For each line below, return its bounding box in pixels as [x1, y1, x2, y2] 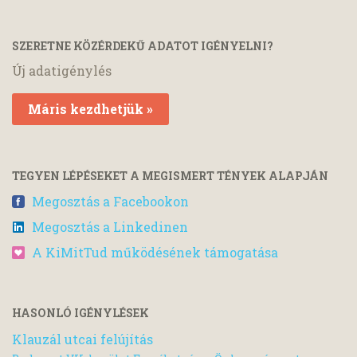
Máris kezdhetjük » [28, 100, 153, 118]
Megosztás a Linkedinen [32, 218, 188, 235]
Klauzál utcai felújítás [12, 330, 153, 347]
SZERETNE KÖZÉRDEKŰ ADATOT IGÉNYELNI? [12, 38, 273, 54]
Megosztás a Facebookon [32, 192, 189, 210]
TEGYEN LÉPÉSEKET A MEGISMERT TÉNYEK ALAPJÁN [12, 168, 328, 184]
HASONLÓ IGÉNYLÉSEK [12, 304, 149, 320]
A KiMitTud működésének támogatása [32, 243, 278, 261]
